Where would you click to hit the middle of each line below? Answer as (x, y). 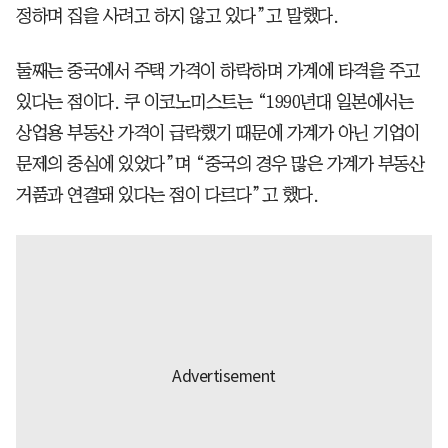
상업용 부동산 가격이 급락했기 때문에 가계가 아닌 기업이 (218, 133)
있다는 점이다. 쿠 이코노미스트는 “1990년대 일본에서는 (214, 102)
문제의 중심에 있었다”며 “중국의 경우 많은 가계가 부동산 (220, 164)
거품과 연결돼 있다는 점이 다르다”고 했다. (167, 195)
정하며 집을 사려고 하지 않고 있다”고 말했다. (177, 16)
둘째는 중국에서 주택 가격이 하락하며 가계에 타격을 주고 (218, 71)
